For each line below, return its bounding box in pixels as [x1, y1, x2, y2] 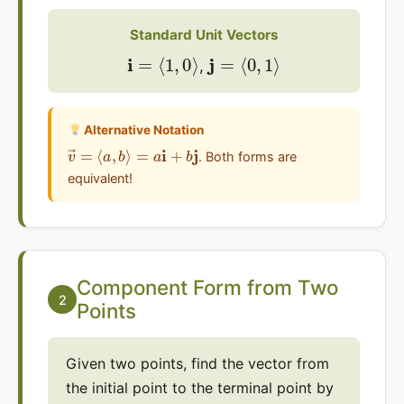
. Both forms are [198, 149, 298, 164]
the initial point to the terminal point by [66, 379, 334, 397]
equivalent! [68, 170, 133, 186]
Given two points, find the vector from [66, 354, 329, 372]
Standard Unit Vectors [129, 26, 279, 43]
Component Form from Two [77, 275, 338, 299]
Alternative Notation [81, 123, 205, 137]
